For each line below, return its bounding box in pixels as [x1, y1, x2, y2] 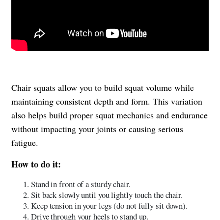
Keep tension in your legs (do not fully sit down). [31, 200, 188, 212]
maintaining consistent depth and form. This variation [11, 95, 202, 108]
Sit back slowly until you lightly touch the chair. [31, 189, 183, 201]
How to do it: [11, 158, 61, 171]
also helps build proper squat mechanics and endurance [11, 109, 208, 121]
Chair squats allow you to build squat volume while [11, 82, 194, 94]
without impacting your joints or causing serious [11, 123, 183, 135]
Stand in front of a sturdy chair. [31, 178, 131, 190]
